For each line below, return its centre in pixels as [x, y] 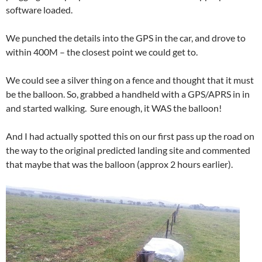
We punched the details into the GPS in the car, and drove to [126, 37]
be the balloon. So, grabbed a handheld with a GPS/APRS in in [128, 94]
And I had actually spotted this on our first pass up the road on [130, 136]
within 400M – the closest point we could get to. [102, 51]
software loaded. [39, 9]
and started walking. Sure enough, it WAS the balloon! [114, 108]
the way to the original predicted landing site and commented [128, 150]
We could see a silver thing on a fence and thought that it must [130, 80]
